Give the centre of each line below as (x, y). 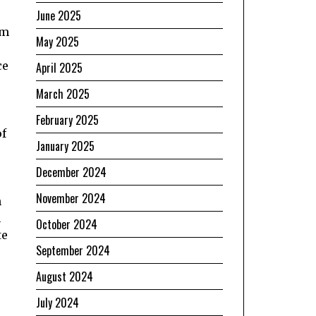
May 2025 (57, 41)
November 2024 (71, 198)
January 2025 (65, 146)
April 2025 (59, 67)
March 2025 (63, 93)
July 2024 (57, 302)
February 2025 (67, 120)
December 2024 (71, 172)
